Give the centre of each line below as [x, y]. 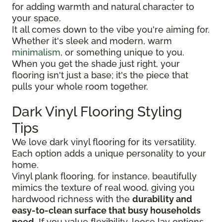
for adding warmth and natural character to [103, 6]
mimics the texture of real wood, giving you [103, 187]
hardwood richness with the [72, 199]
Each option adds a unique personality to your [109, 153]
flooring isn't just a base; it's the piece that [100, 75]
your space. [36, 18]
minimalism [36, 52]
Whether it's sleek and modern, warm [92, 41]
